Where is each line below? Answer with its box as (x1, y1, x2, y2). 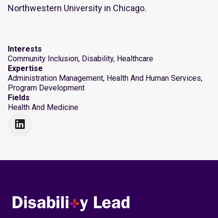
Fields (8, 92, 30, 102)
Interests (8, 44, 42, 54)
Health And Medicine (8, 102, 78, 112)
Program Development (8, 83, 85, 92)
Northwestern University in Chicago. (8, 2, 150, 13)
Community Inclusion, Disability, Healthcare (8, 54, 153, 63)
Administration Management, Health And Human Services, (8, 73, 202, 83)
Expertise (8, 63, 43, 73)
